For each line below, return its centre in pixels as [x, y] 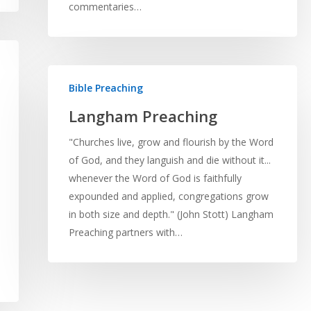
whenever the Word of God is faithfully [155, 178]
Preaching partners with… [125, 233]
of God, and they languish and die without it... [169, 160]
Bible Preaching [106, 88]
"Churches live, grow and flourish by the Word [171, 142]
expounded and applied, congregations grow [168, 196]
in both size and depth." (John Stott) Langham [171, 215]
